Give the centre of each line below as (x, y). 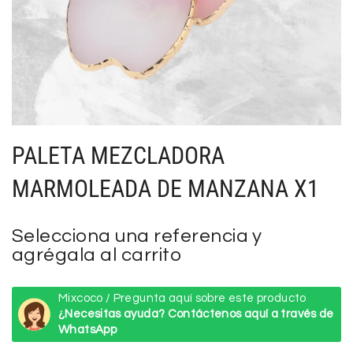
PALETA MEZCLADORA (118, 156)
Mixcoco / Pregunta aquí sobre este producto (182, 299)
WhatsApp (87, 330)
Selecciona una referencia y (137, 236)
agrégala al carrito (97, 255)
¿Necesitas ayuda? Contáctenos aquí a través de (196, 314)
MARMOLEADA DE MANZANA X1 (165, 189)
